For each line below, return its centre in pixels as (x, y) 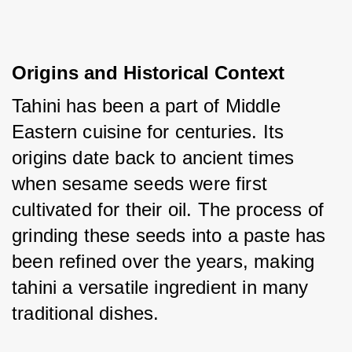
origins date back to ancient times (153, 158)
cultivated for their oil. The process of (168, 210)
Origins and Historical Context (148, 73)
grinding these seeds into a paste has (169, 236)
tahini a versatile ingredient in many (160, 288)
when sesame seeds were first (140, 184)
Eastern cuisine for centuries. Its (148, 132)
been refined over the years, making (163, 262)
